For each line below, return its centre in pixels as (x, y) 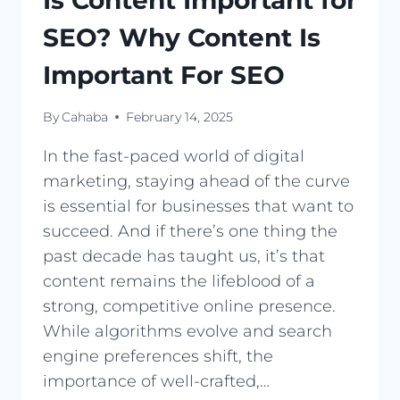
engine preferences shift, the (158, 356)
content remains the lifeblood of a (179, 281)
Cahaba (85, 117)
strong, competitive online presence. (189, 306)
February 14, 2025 (180, 117)
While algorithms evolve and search (187, 331)
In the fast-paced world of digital (174, 156)
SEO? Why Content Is (182, 38)
